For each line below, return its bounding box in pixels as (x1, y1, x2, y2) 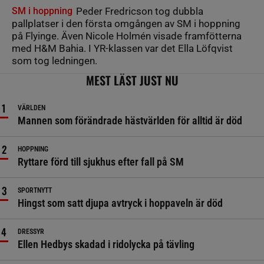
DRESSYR (18, 227, 44, 236)
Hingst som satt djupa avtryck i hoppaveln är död (18, 197, 223, 209)
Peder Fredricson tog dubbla (74, 5, 203, 17)
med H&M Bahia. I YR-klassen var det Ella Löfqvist (12, 42, 233, 54)
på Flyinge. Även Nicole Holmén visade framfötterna (12, 30, 242, 42)
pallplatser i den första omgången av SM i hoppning (12, 18, 240, 29)
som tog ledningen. (12, 55, 97, 67)
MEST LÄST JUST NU (85, 71, 179, 89)
